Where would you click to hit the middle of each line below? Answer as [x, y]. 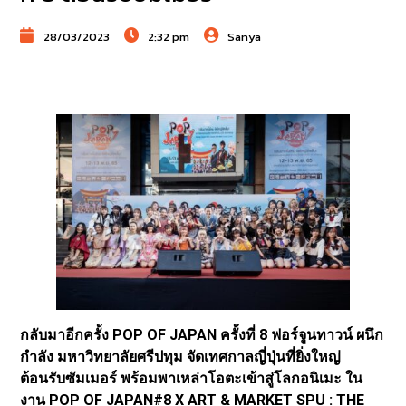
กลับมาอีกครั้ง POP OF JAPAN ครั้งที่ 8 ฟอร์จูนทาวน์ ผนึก [202, 334]
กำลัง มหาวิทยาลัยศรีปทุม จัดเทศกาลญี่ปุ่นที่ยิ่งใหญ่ [181, 356]
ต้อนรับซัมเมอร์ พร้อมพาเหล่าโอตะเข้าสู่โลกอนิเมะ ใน [192, 378]
